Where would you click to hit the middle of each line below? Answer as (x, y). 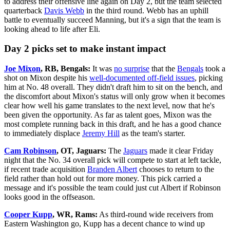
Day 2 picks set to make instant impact (85, 49)
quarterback (24, 10)
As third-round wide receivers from (155, 215)
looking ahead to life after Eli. (52, 29)
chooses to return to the (176, 169)
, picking (209, 78)
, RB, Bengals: (65, 69)
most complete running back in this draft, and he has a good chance (113, 124)
